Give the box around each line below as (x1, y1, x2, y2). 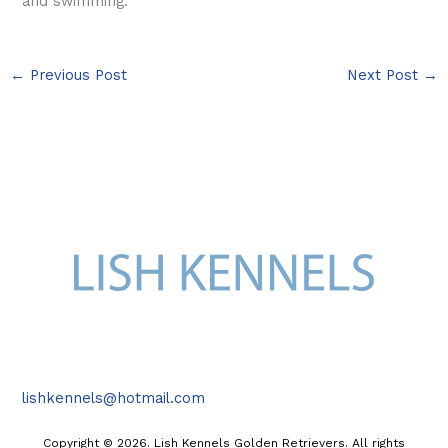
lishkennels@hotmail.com (22, 388, 206, 407)
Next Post (347, 65, 424, 84)
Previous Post (24, 65, 127, 84)
